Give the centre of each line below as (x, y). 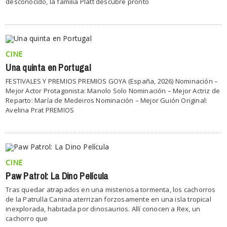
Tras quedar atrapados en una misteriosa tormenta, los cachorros (111, 189)
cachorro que (27, 218)
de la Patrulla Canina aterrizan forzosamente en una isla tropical (108, 199)
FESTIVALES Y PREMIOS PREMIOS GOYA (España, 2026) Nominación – (112, 81)
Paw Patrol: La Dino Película (57, 176)
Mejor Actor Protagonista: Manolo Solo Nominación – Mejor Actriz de (113, 90)
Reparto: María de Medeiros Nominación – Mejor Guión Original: (107, 100)
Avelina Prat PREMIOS (40, 110)
